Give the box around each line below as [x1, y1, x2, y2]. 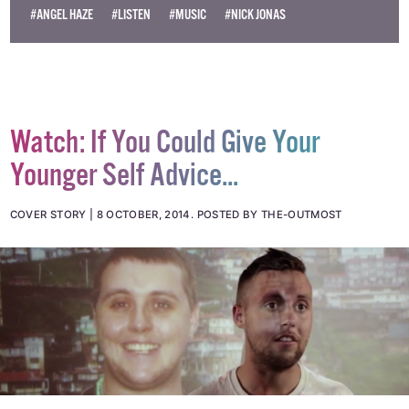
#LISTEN [111, 38, 152, 57]
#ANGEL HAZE [29, 38, 93, 57]
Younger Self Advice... [9, 188, 238, 229]
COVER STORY [9, 240, 87, 254]
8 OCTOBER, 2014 [96, 240, 191, 254]
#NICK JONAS [225, 38, 287, 57]
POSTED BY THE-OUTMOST [196, 240, 342, 254]
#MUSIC [169, 38, 207, 57]
